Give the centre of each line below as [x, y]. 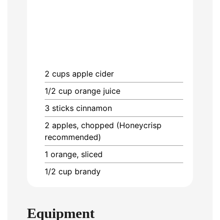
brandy [88, 172]
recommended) [73, 137]
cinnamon [94, 108]
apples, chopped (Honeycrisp [107, 125]
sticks [63, 108]
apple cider [93, 74]
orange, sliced [77, 154]
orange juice [97, 91]
